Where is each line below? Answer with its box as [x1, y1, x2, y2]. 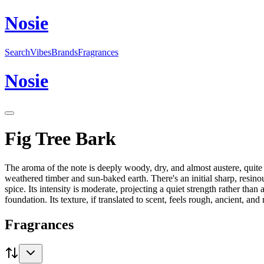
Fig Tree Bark [5, 128, 116, 150]
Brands [51, 47, 78, 57]
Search [5, 47, 30, 57]
